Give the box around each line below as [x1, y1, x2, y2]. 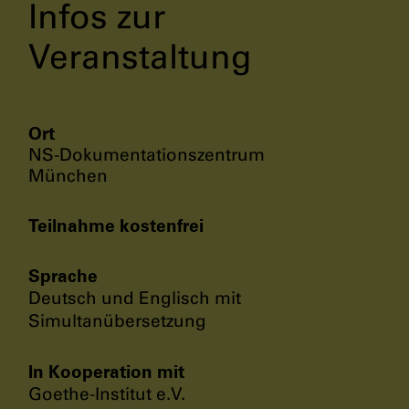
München [28, 164, 108, 186]
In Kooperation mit [28, 360, 184, 383]
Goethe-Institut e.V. [28, 383, 185, 404]
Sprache [28, 264, 98, 287]
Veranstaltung [28, 37, 252, 77]
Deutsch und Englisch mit [28, 287, 241, 309]
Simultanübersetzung [28, 309, 206, 331]
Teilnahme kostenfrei [28, 214, 204, 236]
